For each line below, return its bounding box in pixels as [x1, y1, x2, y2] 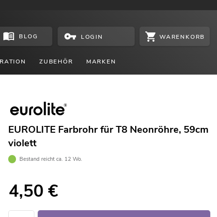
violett [8, 137, 36, 150]
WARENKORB [159, 32, 205, 41]
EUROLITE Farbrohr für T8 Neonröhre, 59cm [8, 123, 208, 137]
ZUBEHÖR [39, 57, 73, 65]
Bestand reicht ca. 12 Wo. [19, 155, 83, 163]
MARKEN [86, 57, 116, 65]
